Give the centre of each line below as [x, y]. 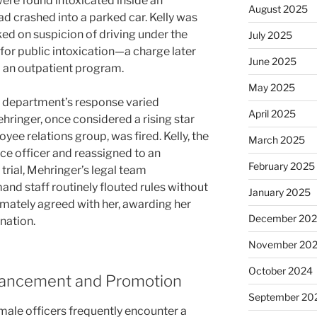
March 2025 [276, 140]
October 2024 [280, 271]
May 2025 [271, 88]
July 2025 [270, 35]
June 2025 [272, 62]
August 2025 [278, 9]
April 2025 [272, 114]
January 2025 [279, 192]
